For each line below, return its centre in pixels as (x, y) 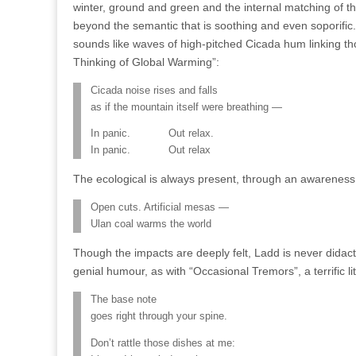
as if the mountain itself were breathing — (186, 107)
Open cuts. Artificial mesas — (160, 208)
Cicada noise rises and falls (154, 90)
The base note (124, 300)
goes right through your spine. (159, 317)
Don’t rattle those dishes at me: (163, 343)
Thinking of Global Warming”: (146, 62)
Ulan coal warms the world (151, 224)
